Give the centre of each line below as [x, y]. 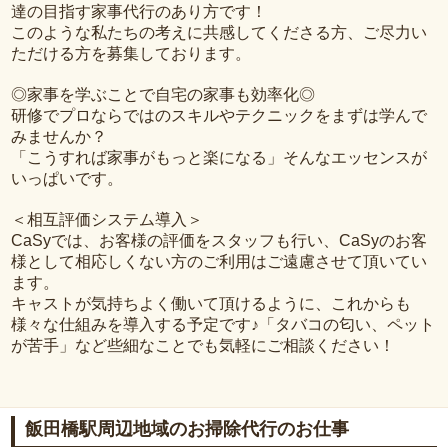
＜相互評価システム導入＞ [107, 219]
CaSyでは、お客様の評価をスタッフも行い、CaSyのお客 [219, 240]
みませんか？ [59, 136]
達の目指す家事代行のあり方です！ [139, 11]
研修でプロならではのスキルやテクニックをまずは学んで [219, 115]
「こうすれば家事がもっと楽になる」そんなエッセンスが [219, 157]
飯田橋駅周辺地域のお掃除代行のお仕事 [187, 428]
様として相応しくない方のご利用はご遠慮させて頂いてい [219, 261]
